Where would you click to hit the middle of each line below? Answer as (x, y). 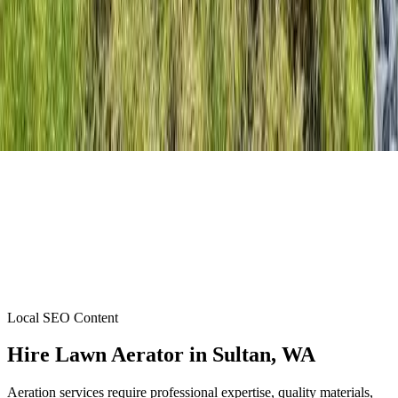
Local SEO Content (63, 317)
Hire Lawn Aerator (96, 355)
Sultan (242, 355)
